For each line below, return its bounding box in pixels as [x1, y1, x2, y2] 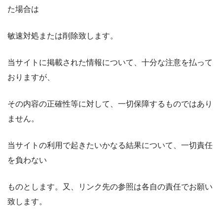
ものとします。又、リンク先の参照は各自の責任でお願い [7, 182, 213, 191]
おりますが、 [7, 73, 55, 81]
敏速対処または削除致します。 [7, 31, 118, 40]
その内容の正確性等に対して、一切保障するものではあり [7, 99, 213, 108]
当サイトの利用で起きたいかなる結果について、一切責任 [7, 141, 213, 149]
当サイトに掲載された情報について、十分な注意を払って [7, 58, 213, 67]
